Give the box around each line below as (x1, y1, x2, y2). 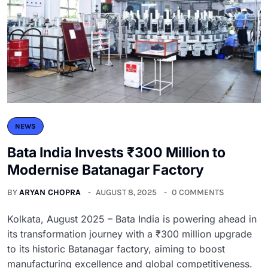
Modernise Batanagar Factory (7, 161, 204, 178)
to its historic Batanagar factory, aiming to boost (7, 242, 225, 255)
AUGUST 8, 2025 (96, 187, 157, 197)
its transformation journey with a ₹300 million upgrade (7, 227, 252, 240)
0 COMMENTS (172, 187, 224, 197)
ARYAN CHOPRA (19, 187, 81, 197)
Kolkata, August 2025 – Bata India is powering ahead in (7, 212, 257, 225)
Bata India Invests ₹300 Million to (7, 144, 226, 161)
